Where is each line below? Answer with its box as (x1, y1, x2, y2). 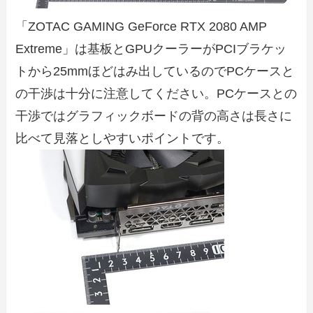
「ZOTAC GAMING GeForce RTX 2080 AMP (15, 19, 268, 34)
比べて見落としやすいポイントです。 (15, 131, 230, 145)
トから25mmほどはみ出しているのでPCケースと (15, 64, 295, 78)
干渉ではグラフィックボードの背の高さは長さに (15, 108, 293, 123)
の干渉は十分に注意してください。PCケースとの (15, 86, 298, 101)
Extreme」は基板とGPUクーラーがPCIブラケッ (15, 41, 287, 56)
